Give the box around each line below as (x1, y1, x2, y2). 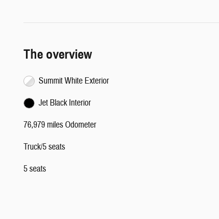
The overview (23, 45, 92, 63)
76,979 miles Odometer (23, 119, 96, 131)
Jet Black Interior (38, 97, 91, 109)
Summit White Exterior (38, 75, 109, 87)
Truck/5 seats (23, 141, 65, 153)
